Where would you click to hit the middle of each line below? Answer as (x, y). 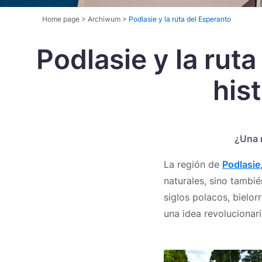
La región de (193, 164)
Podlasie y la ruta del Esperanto (180, 19)
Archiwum (104, 19)
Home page (61, 19)
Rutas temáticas (92, 79)
